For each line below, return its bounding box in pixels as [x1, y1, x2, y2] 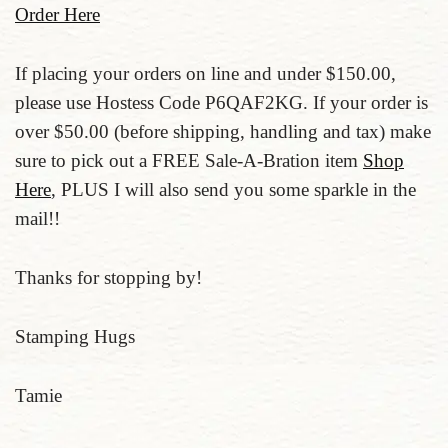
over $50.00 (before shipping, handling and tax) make [15, 121, 431, 142]
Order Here [15, 4, 100, 25]
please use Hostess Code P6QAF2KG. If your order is [15, 92, 428, 113]
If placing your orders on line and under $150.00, [15, 63, 396, 84]
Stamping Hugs [15, 326, 135, 347]
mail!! [15, 208, 60, 229]
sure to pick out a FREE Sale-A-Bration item [15, 150, 363, 171]
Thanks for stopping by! [15, 267, 202, 288]
